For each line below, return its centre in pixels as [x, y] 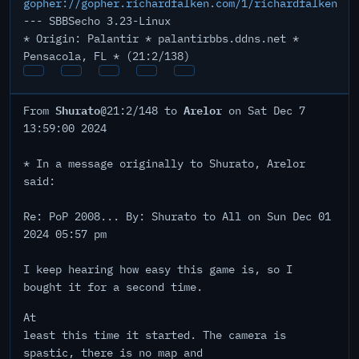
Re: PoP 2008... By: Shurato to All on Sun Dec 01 [177, 216]
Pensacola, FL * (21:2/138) [107, 56]
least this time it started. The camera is [155, 335]
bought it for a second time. [113, 287]
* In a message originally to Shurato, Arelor [164, 163]
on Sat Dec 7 [264, 111]
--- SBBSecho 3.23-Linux [97, 21]
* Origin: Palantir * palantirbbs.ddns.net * [161, 38]
